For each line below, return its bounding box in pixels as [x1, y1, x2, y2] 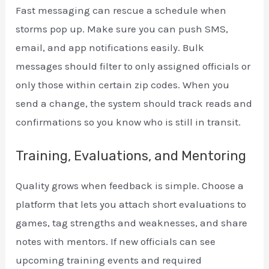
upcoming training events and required [16, 253, 202, 266]
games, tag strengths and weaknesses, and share [16, 216, 248, 229]
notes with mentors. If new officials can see [16, 235, 216, 247]
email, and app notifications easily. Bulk [16, 41, 205, 53]
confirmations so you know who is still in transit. [16, 115, 241, 128]
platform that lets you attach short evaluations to [16, 198, 247, 210]
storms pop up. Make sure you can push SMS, [16, 22, 229, 35]
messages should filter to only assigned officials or [16, 59, 251, 72]
